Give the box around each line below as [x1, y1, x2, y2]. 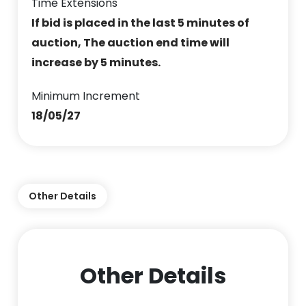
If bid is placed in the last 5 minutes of [31, 14, 250, 31]
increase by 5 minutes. [31, 54, 161, 70]
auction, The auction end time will [31, 34, 230, 51]
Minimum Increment [31, 87, 141, 104]
